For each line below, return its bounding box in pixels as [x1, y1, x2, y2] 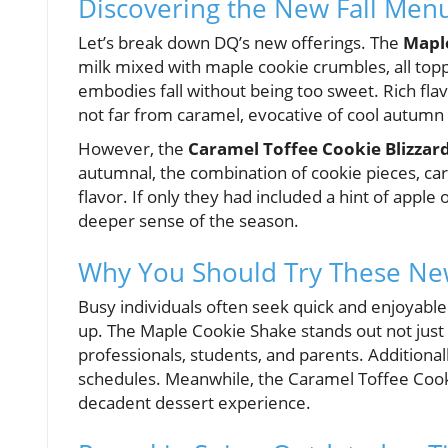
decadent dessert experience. [78, 391, 311, 415]
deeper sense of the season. [78, 209, 299, 233]
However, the [78, 137, 188, 161]
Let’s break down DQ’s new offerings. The [78, 31, 403, 55]
